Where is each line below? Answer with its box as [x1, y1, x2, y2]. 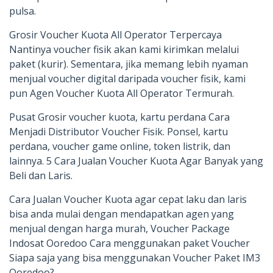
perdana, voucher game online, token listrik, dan [9, 140, 230, 153]
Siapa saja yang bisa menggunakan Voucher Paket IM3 [9, 251, 260, 264]
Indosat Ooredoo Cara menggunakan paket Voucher [9, 236, 250, 250]
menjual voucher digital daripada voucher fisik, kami [9, 72, 246, 85]
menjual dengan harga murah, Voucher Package [9, 222, 230, 235]
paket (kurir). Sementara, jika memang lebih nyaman [9, 57, 248, 71]
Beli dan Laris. [9, 169, 73, 182]
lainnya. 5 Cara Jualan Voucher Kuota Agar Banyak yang [9, 154, 263, 168]
